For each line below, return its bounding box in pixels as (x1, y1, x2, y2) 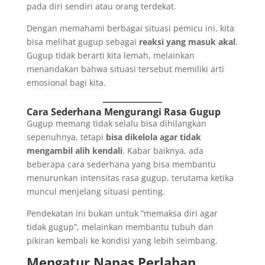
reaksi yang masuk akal (138, 36, 235, 48)
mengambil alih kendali (26, 145, 122, 157)
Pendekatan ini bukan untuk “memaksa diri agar (26, 208, 218, 219)
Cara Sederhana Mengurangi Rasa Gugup (26, 105, 221, 119)
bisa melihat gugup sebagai (26, 36, 139, 48)
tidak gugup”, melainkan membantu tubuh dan (26, 221, 214, 233)
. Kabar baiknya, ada (122, 145, 203, 157)
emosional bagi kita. (26, 77, 106, 89)
